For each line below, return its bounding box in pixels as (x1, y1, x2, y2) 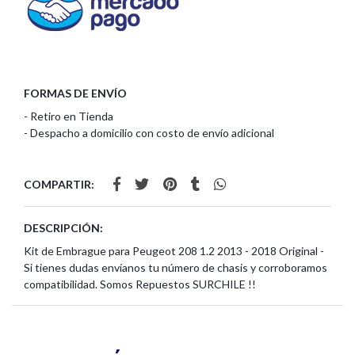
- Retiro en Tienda (24, 109, 113, 124)
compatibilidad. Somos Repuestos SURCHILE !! (24, 277, 256, 292)
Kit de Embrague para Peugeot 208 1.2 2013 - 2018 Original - (24, 244, 324, 258)
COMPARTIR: (24, 177, 94, 192)
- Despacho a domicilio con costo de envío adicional (24, 126, 274, 140)
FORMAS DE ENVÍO (24, 86, 127, 101)
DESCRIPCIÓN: (24, 221, 103, 235)
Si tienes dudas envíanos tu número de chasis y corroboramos (24, 261, 327, 275)
